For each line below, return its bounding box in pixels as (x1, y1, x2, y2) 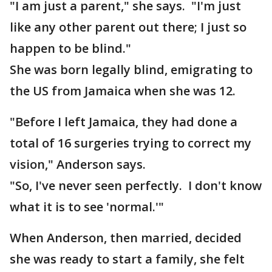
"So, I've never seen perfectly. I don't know (10, 177, 262, 194)
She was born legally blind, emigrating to (10, 61, 253, 78)
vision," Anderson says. (10, 156, 152, 172)
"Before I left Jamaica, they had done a (10, 114, 237, 130)
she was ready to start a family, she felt (10, 251, 245, 267)
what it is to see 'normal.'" (10, 199, 164, 215)
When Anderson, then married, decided (10, 229, 242, 246)
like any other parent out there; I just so (10, 19, 246, 35)
